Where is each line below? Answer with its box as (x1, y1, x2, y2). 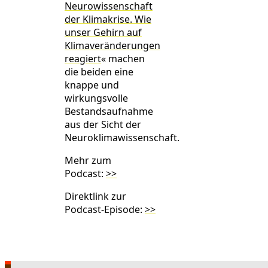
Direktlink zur (65, 190, 126, 203)
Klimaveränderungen (65, 39, 160, 53)
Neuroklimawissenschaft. (65, 131, 179, 145)
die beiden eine (65, 65, 133, 79)
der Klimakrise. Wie (65, 13, 151, 26)
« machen (101, 52, 145, 66)
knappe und (65, 78, 119, 92)
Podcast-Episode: (65, 203, 145, 217)
